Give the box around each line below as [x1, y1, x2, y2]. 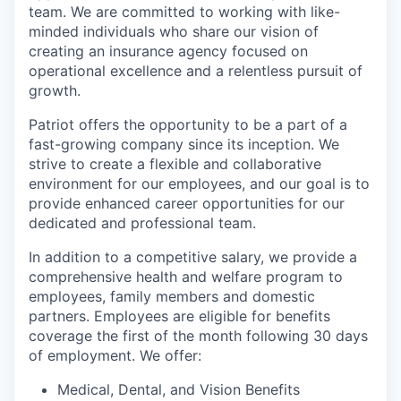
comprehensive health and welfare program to [29, 268, 343, 286]
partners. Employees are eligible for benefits [29, 307, 330, 326]
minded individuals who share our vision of [29, 22, 319, 41]
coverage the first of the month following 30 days [29, 327, 368, 346]
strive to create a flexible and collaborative [29, 155, 321, 174]
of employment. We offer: [29, 346, 201, 365]
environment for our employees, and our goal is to [29, 175, 370, 193]
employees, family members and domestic [29, 287, 315, 306]
